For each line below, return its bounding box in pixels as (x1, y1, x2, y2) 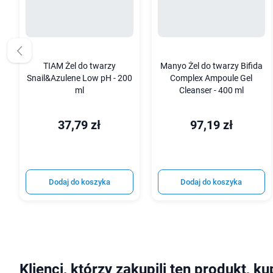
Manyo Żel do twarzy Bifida (160, 60, 263, 71)
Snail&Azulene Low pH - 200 (26, 73, 132, 83)
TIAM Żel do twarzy (43, 60, 116, 71)
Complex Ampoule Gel (170, 73, 253, 83)
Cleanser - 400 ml (179, 85, 244, 96)
